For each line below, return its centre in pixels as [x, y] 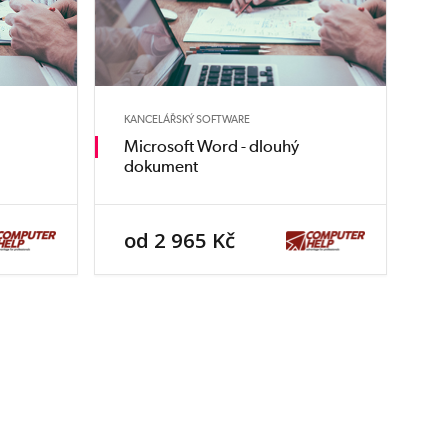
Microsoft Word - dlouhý [212, 146]
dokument [161, 166]
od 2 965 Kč [180, 239]
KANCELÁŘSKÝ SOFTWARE [187, 118]
